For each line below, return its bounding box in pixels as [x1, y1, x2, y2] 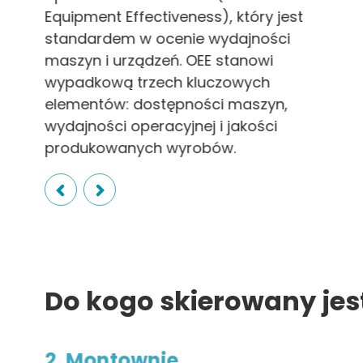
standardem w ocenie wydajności [45, 28, 291, 49]
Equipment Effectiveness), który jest [45, 6, 304, 27]
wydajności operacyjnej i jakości [45, 115, 278, 136]
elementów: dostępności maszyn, [45, 93, 288, 114]
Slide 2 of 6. [44, 160, 109, 177]
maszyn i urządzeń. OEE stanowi [45, 49, 274, 70]
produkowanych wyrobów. [45, 137, 237, 158]
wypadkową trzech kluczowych [45, 71, 271, 92]
